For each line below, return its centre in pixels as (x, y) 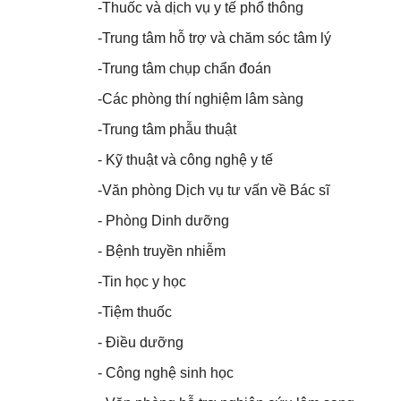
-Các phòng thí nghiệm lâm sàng (200, 99)
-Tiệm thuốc (134, 312)
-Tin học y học (141, 282)
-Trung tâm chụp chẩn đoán (184, 69)
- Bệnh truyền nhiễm (161, 252)
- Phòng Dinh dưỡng (163, 221)
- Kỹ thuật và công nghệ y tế (185, 160)
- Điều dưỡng (140, 343)
